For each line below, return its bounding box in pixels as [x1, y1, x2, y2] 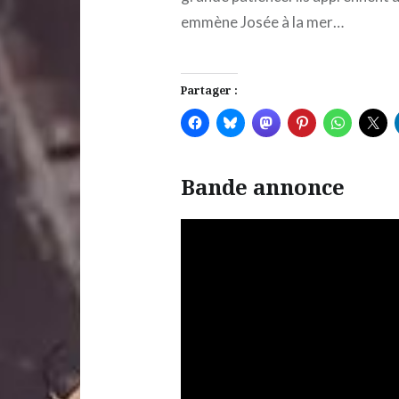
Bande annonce [180, 172, 345, 202]
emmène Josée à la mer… [180, 12, 344, 32]
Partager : [180, 82, 238, 98]
